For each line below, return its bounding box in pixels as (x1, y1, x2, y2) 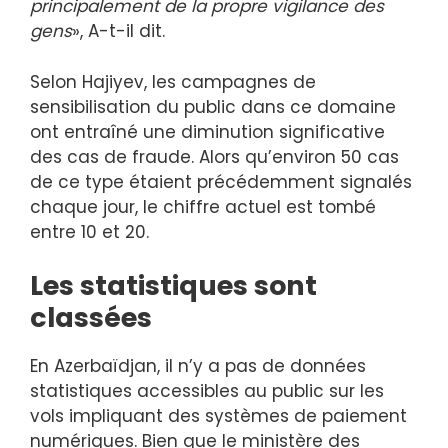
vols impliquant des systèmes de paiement (30, 404, 407, 429)
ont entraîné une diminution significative (30, 119, 385, 144)
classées (30, 299, 152, 337)
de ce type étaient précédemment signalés (30, 169, 412, 194)
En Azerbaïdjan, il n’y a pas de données (30, 354, 366, 379)
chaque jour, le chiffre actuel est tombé (30, 194, 376, 219)
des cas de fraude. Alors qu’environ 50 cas (30, 144, 399, 169)
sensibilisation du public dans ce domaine (30, 94, 396, 119)
